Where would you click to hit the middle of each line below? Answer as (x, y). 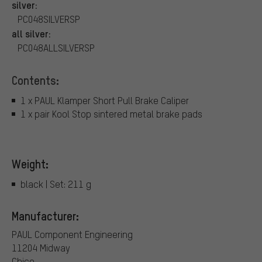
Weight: (30, 164)
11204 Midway (41, 247)
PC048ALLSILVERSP (56, 48)
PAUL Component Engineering (72, 234)
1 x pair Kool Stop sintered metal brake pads (111, 113)
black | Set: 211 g (56, 184)
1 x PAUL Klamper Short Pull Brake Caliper (105, 100)
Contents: (35, 80)
